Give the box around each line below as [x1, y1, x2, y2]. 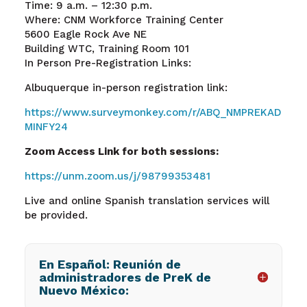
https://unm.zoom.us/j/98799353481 [24, 169, 210, 182]
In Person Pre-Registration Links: [24, 56, 191, 69]
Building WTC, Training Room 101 [24, 42, 189, 55]
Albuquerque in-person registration [24, 81, 204, 94]
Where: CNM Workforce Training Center [24, 13, 223, 26]
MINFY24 [24, 120, 71, 133]
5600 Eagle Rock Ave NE [24, 27, 147, 40]
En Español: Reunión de [38, 256, 181, 271]
